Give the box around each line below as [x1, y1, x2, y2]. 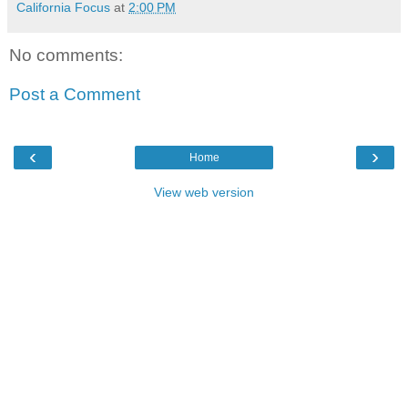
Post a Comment [9, 85, 140, 105]
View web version [154, 184, 254, 199]
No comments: [9, 45, 123, 65]
